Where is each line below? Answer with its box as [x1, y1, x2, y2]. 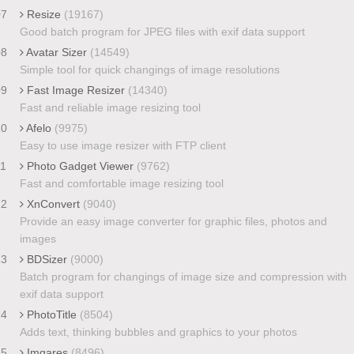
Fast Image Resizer [23, 83, 128, 96]
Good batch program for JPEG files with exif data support [19, 24, 305, 38]
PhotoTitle [23, 307, 80, 321]
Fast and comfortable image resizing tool [19, 176, 224, 190]
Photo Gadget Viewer [23, 159, 137, 172]
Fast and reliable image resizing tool [19, 100, 201, 114]
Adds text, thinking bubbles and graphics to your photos [19, 325, 297, 338]
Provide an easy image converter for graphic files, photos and [19, 214, 327, 228]
